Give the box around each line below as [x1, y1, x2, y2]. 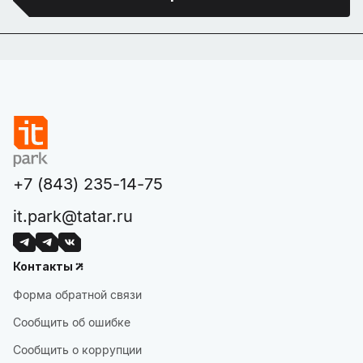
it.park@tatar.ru [13, 207, 133, 226]
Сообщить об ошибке [13, 315, 130, 329]
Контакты [13, 259, 73, 273]
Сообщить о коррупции [13, 343, 142, 357]
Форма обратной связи [13, 288, 142, 301]
